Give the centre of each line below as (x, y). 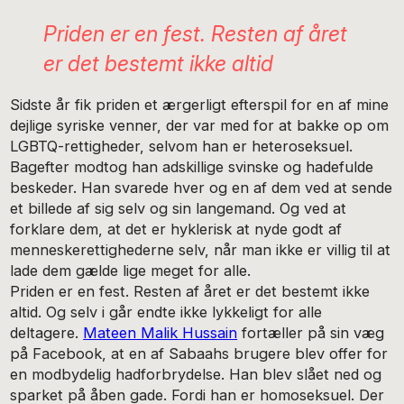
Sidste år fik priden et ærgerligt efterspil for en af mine (200, 105)
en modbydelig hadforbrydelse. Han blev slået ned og (196, 375)
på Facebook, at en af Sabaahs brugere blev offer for (199, 354)
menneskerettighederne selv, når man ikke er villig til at (201, 250)
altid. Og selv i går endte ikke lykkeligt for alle (166, 312)
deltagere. (47, 333)
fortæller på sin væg (311, 333)
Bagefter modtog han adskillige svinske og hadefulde (192, 167)
